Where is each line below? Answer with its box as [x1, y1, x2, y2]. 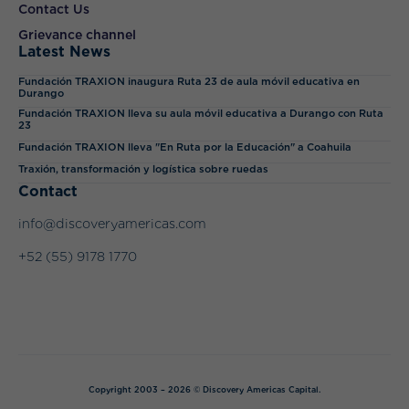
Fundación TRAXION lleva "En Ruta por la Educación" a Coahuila [18, 141, 351, 154]
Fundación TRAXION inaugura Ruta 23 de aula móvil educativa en [18, 75, 360, 89]
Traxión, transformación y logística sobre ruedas [18, 163, 268, 176]
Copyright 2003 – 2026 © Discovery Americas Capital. [89, 384, 320, 395]
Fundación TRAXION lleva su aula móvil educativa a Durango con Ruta [18, 107, 383, 121]
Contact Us [18, 2, 89, 17]
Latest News [18, 43, 110, 61]
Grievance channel [18, 27, 136, 43]
